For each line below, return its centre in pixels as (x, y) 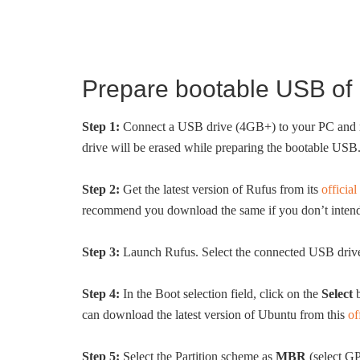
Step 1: (101, 127)
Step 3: (101, 252)
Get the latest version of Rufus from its (221, 189)
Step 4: (101, 294)
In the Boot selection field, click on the (221, 294)
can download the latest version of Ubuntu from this (215, 315)
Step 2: (101, 189)
